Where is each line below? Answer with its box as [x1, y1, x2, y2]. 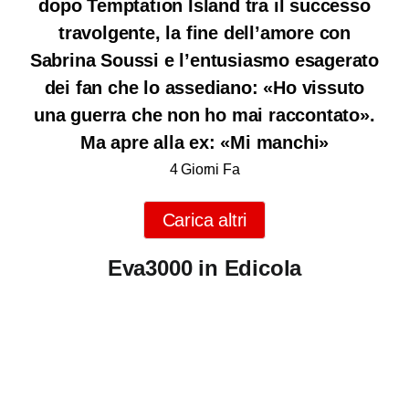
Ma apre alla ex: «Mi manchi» [79, 132, 330, 153]
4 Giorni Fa [169, 161, 240, 178]
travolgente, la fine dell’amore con [58, 23, 351, 44]
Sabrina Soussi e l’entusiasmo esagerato [29, 50, 380, 71]
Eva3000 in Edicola [107, 256, 302, 281]
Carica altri [162, 210, 247, 231]
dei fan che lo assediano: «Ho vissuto [44, 78, 365, 99]
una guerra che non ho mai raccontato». [34, 105, 375, 126]
